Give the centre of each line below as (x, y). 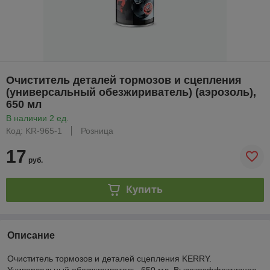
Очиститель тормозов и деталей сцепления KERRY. (109, 258)
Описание (31, 235)
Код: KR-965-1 (34, 130)
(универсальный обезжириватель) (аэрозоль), (131, 92)
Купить (144, 190)
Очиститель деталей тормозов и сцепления (124, 80)
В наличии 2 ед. (37, 118)
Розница (97, 130)
